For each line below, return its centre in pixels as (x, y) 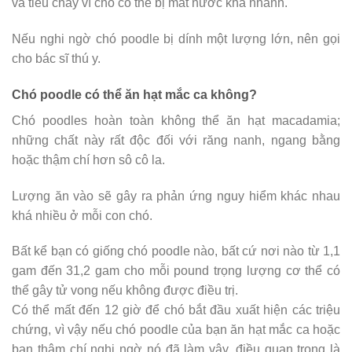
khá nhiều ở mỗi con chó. (82, 215)
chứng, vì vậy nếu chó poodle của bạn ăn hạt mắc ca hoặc (176, 330)
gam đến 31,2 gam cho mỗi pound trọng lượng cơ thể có (176, 271)
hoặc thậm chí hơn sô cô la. (88, 159)
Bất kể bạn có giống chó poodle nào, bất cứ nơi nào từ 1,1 (176, 251)
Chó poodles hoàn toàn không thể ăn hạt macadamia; (176, 120)
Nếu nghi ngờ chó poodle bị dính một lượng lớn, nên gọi (176, 38)
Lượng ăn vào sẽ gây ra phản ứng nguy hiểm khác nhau (176, 196)
